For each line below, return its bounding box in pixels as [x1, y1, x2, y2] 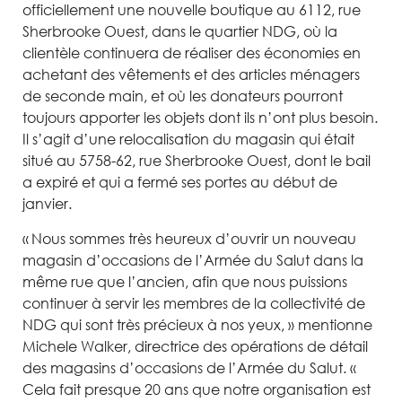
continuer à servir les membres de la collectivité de [22, 294, 365, 312]
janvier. [22, 195, 72, 213]
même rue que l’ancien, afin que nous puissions [22, 273, 347, 291]
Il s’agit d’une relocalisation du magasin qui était [22, 130, 354, 148]
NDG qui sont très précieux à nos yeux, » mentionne [22, 316, 372, 334]
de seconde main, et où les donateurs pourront [22, 87, 343, 105]
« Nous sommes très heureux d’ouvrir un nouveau [22, 230, 356, 248]
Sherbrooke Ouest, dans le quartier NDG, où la [22, 22, 337, 40]
